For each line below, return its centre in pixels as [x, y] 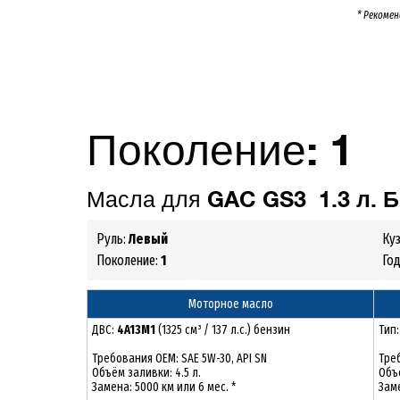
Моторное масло [230, 304]
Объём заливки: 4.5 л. [146, 373]
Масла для [147, 201]
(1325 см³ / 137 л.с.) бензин [224, 330]
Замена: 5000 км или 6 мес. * [164, 387]
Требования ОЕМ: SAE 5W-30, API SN [179, 358]
